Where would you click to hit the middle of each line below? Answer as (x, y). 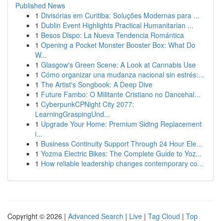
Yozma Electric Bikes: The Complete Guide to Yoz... (121, 153)
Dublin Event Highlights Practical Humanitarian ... (117, 25)
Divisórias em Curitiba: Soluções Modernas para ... (120, 15)
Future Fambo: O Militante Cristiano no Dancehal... (121, 94)
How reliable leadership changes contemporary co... (122, 163)
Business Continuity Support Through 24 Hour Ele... (122, 144)
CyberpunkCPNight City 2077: (88, 104)
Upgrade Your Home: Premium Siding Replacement (121, 124)
